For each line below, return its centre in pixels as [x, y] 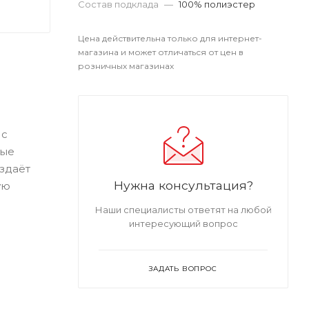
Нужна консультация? [183, 185]
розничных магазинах [126, 66]
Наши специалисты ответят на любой [183, 210]
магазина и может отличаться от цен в [161, 52]
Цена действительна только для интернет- [170, 38]
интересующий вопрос [183, 223]
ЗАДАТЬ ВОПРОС [183, 269]
